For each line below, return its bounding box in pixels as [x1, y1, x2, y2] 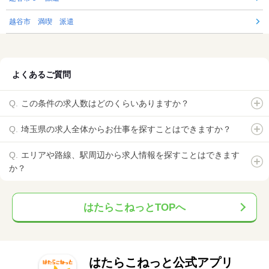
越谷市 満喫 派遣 [9, 17, 74, 26]
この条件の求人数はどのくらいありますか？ [21, 98, 189, 109]
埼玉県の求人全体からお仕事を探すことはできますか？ [21, 124, 231, 134]
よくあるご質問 [12, 70, 71, 80]
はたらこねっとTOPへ [83, 202, 186, 214]
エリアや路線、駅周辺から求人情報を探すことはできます [21, 150, 240, 160]
